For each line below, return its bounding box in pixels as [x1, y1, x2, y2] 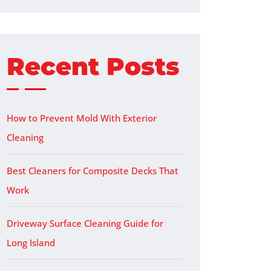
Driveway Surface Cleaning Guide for [7, 217, 163, 229]
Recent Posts [7, 51, 180, 81]
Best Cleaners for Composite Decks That [7, 165, 178, 177]
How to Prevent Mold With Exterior [7, 112, 157, 124]
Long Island [7, 237, 55, 249]
